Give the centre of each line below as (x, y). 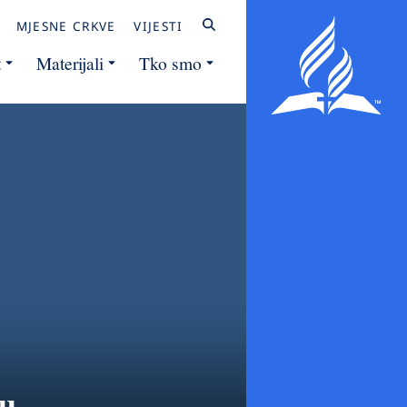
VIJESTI (159, 25)
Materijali (69, 62)
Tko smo (170, 62)
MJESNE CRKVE (66, 25)
